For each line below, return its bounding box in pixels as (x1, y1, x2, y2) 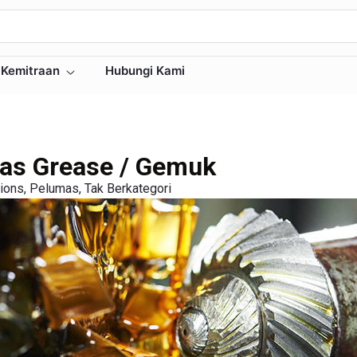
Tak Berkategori (84, 181, 171, 196)
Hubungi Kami (105, 62, 185, 78)
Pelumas (29, 181, 79, 196)
